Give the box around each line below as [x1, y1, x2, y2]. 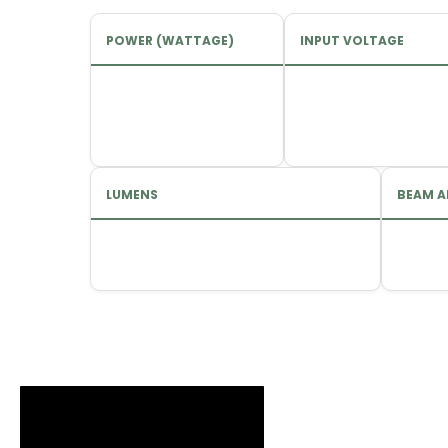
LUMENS [106, 186, 158, 203]
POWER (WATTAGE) [106, 32, 234, 49]
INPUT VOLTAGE [300, 32, 404, 49]
